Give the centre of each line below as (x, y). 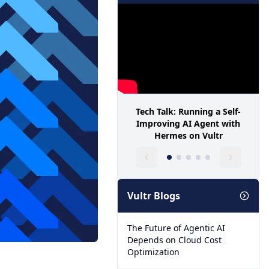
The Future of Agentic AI (177, 228)
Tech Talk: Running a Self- (189, 111)
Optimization (154, 252)
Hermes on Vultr (188, 135)
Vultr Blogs (154, 196)
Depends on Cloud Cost (175, 240)
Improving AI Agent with (189, 123)
